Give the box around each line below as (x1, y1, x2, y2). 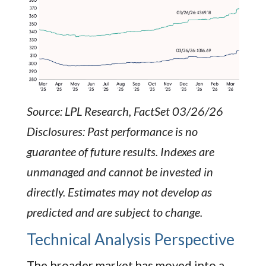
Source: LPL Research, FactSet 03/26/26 (26, 104, 223, 119)
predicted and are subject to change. (26, 205, 202, 220)
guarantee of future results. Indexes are (26, 144, 214, 159)
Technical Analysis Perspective (26, 230, 235, 249)
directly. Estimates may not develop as (26, 185, 212, 199)
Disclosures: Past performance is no (26, 124, 198, 139)
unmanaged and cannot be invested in (26, 164, 213, 179)
